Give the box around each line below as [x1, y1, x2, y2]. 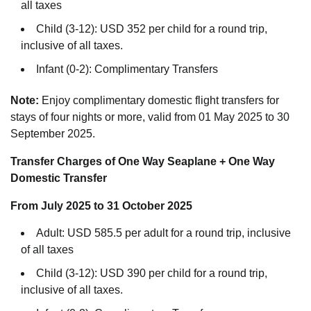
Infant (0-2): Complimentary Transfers [36, 62, 218, 75]
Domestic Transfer [10, 171, 107, 184]
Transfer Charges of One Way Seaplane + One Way [10, 155, 275, 167]
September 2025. [10, 127, 95, 140]
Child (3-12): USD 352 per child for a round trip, [36, 22, 267, 35]
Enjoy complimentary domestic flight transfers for [39, 94, 279, 106]
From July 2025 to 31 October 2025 [10, 199, 192, 212]
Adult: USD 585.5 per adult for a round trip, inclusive [36, 226, 291, 239]
